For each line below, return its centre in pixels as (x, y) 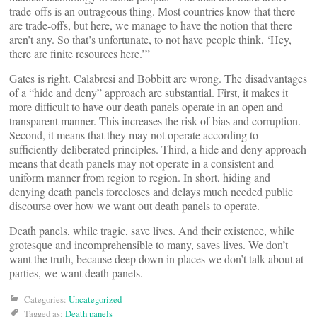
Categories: (46, 299)
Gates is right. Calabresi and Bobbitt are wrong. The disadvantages (158, 78)
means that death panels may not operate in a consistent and (142, 163)
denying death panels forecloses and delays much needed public (151, 191)
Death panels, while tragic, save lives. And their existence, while (152, 230)
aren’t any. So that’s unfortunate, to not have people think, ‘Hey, (150, 39)
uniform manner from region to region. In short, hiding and (140, 177)
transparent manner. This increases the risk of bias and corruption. (155, 121)
